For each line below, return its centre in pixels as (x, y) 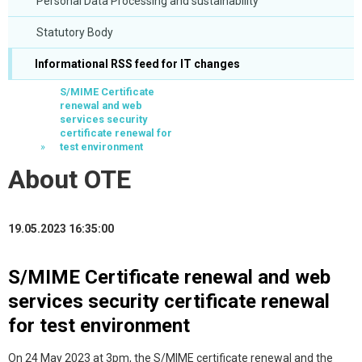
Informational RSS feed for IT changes (136, 64)
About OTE (69, 179)
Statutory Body (75, 32)
